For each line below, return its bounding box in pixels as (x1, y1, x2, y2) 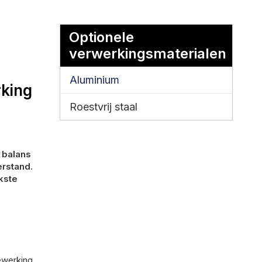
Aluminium (70, 73, 119, 86)
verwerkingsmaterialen (69, 44, 226, 62)
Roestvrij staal (70, 100, 137, 113)
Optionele (69, 28, 134, 46)
